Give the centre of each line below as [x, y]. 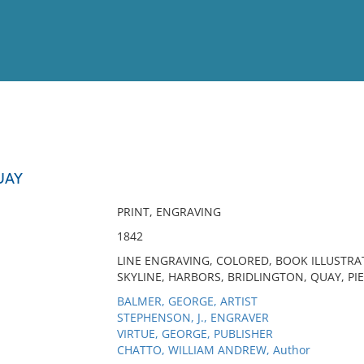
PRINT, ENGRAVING [169, 212]
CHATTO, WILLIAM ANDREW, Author [213, 350]
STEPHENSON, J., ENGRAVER [193, 317]
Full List [331, 159]
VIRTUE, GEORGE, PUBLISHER [195, 334]
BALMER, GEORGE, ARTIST [187, 301]
